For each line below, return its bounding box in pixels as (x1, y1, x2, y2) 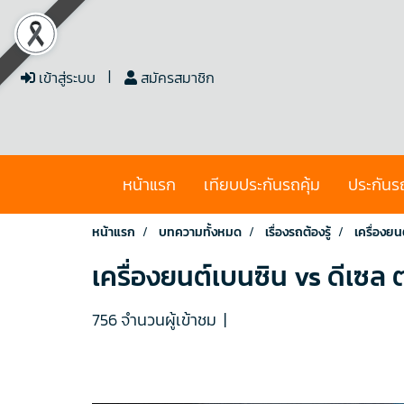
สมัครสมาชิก (136, 67, 215, 88)
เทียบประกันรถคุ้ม (203, 172, 320, 197)
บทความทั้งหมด (159, 223, 242, 242)
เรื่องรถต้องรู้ (265, 223, 331, 242)
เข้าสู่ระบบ (35, 67, 96, 88)
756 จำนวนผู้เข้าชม (92, 308, 216, 332)
